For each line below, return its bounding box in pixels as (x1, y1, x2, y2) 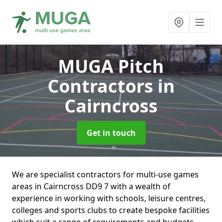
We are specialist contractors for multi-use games (12, 169, 199, 180)
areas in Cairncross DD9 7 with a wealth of (12, 181, 170, 192)
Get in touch (86, 127, 136, 138)
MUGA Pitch (58, 54, 164, 78)
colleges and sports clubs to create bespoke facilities (12, 205, 210, 216)
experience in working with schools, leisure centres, (12, 193, 206, 204)
